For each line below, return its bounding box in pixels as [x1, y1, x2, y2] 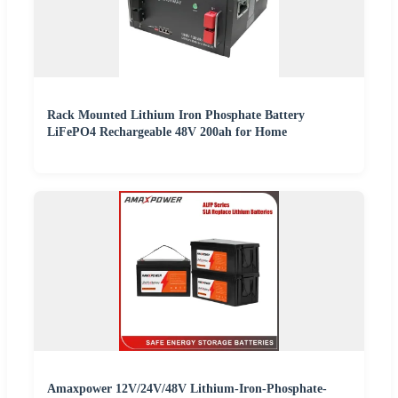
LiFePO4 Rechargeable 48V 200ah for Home [47, 125, 287, 139]
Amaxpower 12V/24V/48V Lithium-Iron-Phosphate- [47, 382, 327, 396]
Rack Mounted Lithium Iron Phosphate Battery [47, 108, 305, 123]
